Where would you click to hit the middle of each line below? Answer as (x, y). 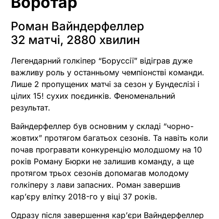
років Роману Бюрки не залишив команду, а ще (102, 161)
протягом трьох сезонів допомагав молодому (100, 173)
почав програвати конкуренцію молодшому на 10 (106, 149)
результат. (31, 107)
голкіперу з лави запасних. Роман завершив (96, 185)
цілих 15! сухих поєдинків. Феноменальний (93, 96)
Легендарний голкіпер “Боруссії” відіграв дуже (102, 60)
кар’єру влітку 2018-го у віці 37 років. (84, 196)
